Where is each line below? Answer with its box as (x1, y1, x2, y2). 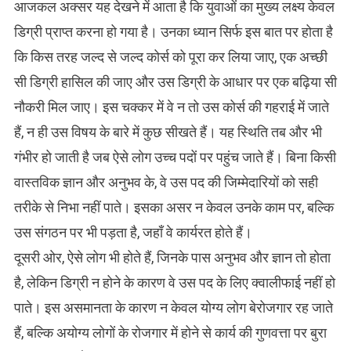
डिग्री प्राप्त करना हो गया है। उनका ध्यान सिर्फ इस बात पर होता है (13, 24, 333, 41)
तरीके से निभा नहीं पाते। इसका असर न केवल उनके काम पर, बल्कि (13, 199, 334, 216)
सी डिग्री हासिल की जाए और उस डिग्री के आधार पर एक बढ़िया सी (13, 74, 337, 91)
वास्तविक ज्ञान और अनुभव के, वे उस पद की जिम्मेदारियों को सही (13, 174, 318, 191)
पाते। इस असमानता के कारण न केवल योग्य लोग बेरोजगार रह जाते (13, 299, 333, 317)
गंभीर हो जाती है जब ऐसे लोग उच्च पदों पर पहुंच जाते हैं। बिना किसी (13, 149, 336, 166)
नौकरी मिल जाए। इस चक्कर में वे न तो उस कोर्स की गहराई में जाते (13, 99, 329, 116)
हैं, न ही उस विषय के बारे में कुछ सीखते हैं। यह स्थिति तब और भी (13, 124, 322, 141)
